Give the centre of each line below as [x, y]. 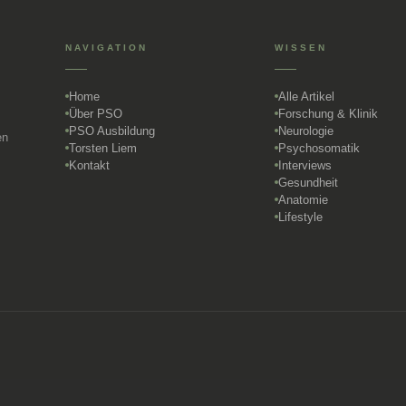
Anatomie [303, 199]
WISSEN [300, 47]
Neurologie [305, 130]
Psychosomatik [319, 148]
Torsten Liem [103, 148]
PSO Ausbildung [112, 130]
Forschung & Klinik [328, 113]
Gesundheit [308, 182]
